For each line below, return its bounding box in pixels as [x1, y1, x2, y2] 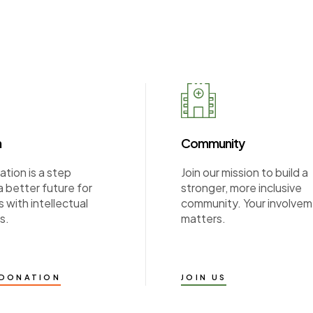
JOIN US [181, 272, 227, 282]
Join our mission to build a [181, 164, 308, 180]
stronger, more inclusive [181, 180, 302, 195]
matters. [181, 210, 226, 226]
